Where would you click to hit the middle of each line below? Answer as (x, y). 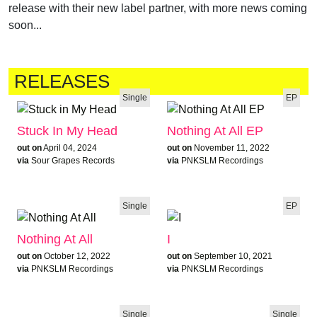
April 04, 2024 (70, 148)
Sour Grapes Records (73, 160)
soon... (25, 25)
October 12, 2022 (77, 256)
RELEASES (62, 81)
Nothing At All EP (215, 131)
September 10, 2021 (233, 256)
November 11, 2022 (232, 148)
